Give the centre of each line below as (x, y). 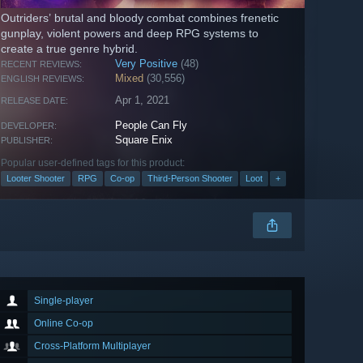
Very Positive (147, 64)
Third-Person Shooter (190, 179)
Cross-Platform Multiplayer (92, 346)
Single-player (64, 301)
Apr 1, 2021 (143, 100)
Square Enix (144, 140)
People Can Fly (152, 126)
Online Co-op (64, 324)
